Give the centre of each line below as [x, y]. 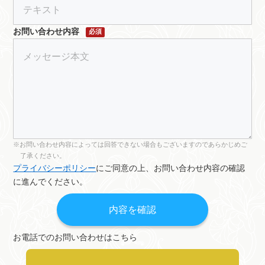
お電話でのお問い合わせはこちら [75, 237]
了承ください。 [43, 156]
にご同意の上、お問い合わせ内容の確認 [171, 169]
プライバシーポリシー [55, 169]
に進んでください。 [51, 182]
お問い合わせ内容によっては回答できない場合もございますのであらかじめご [134, 145]
